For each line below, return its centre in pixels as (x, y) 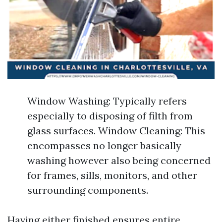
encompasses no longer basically (104, 145)
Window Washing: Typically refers (107, 101)
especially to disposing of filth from (110, 116)
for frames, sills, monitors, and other (112, 175)
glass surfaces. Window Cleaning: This (116, 131)
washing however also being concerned (119, 160)
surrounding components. (88, 190)
